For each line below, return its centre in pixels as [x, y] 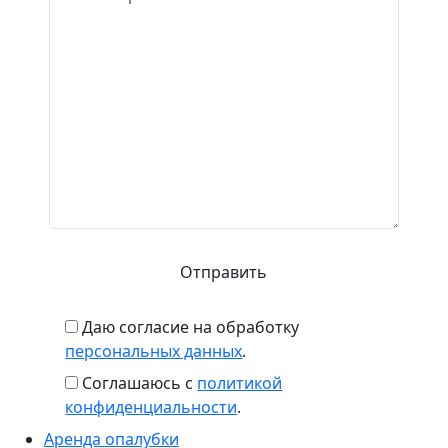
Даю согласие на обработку [191, 327]
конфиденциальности [151, 407]
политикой [240, 383]
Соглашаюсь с [140, 383]
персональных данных [154, 351]
